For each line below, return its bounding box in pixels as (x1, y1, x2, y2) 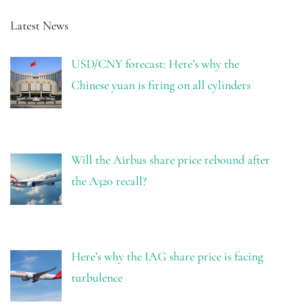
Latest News (10, 17, 69, 33)
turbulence (71, 270, 123, 286)
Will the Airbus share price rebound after (71, 152, 270, 168)
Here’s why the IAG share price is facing (71, 249, 263, 265)
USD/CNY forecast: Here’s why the (71, 56, 239, 71)
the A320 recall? (71, 173, 147, 189)
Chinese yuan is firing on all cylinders (71, 77, 251, 93)
